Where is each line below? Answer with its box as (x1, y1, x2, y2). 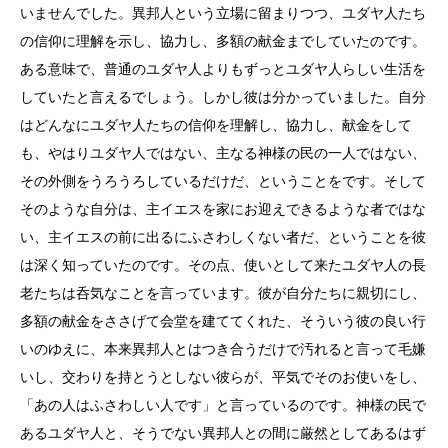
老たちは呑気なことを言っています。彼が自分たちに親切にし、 (20, 285, 426, 301)
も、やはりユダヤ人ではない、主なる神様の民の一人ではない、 (20, 145, 426, 161)
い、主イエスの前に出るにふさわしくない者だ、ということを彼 (20, 229, 426, 245)
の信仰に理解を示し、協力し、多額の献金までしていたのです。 (20, 33, 426, 49)
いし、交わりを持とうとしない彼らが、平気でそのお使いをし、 (20, 369, 426, 385)
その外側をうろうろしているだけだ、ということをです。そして (20, 173, 426, 189)
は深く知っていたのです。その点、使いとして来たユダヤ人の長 (20, 257, 426, 273)
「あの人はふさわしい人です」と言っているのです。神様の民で (20, 397, 426, 413)
